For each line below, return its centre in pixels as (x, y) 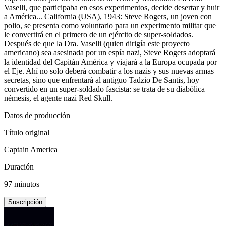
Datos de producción (37, 115)
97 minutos (22, 184)
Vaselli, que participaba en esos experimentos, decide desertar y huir (112, 7)
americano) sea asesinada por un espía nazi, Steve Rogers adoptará (110, 52)
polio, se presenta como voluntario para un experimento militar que (110, 25)
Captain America (31, 149)
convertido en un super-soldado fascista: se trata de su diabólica (104, 89)
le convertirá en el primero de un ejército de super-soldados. (99, 34)
